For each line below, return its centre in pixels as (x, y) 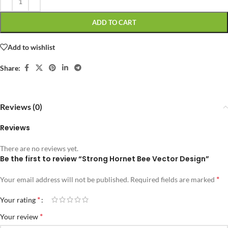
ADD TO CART (114, 22)
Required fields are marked (173, 179)
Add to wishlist (31, 47)
